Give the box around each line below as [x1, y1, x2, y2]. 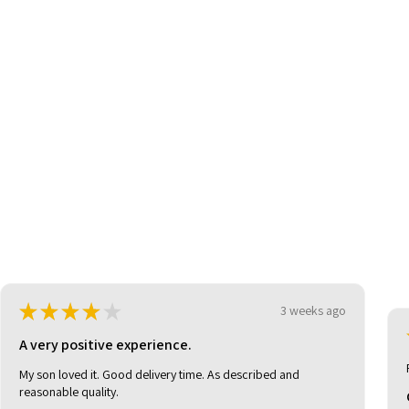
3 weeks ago [280, 302, 346, 320]
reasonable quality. [19, 383, 119, 401]
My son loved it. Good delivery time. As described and [19, 366, 299, 383]
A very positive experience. [19, 334, 192, 354]
